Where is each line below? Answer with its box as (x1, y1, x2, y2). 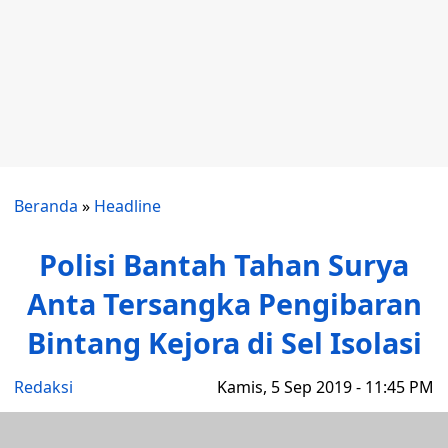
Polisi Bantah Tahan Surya (39, 245, 409, 284)
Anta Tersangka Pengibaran (26, 284, 422, 323)
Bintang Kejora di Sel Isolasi (26, 323, 422, 362)
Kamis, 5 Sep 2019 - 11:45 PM (217, 376, 434, 398)
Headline (94, 195, 161, 217)
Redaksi (14, 376, 73, 398)
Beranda (14, 195, 78, 217)
